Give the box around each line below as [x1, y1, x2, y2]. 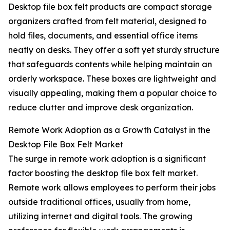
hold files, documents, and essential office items [8, 30, 198, 41]
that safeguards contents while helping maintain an [8, 59, 212, 70]
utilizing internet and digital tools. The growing [8, 211, 193, 222]
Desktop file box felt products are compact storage [8, 2, 212, 12]
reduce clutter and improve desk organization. [8, 102, 193, 113]
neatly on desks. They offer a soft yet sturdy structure [8, 45, 220, 55]
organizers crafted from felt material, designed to [8, 16, 206, 27]
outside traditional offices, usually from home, [8, 197, 190, 207]
